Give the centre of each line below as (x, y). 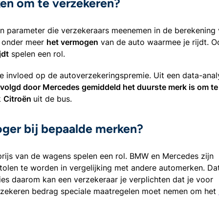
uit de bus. (53, 99)
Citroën (18, 99)
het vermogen (72, 42)
